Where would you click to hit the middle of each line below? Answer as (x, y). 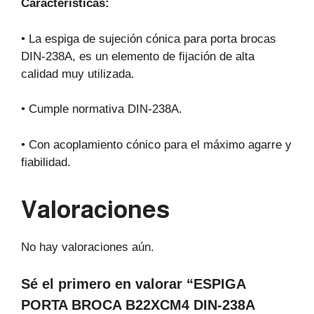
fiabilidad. (46, 162)
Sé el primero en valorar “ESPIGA (133, 284)
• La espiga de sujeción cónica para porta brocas (149, 39)
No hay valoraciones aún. (88, 247)
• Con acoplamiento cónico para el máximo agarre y (156, 144)
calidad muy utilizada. (78, 74)
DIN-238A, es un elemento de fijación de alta (138, 56)
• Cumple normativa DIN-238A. (102, 109)
